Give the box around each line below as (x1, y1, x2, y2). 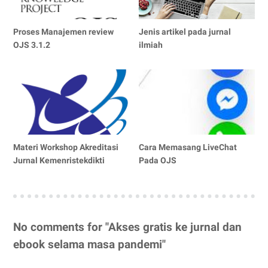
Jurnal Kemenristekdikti (13, 156, 105, 166)
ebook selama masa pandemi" (13, 238, 166, 252)
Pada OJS (139, 156, 177, 166)
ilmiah (139, 40, 163, 50)
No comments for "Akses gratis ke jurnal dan (13, 221, 242, 234)
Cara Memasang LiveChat (139, 142, 237, 153)
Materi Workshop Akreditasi (13, 142, 118, 153)
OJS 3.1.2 (13, 40, 50, 50)
